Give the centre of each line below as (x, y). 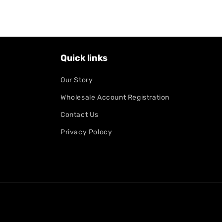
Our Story (77, 80)
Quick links (84, 58)
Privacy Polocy (86, 132)
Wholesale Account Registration (115, 98)
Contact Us (80, 115)
